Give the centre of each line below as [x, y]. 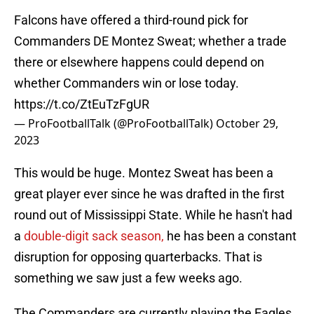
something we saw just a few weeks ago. [128, 278]
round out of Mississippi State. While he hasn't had [153, 215]
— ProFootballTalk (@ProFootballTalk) [115, 124]
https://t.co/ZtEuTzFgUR [82, 104]
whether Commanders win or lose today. [127, 83]
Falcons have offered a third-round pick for [131, 20]
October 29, [247, 124]
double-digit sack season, [93, 236]
